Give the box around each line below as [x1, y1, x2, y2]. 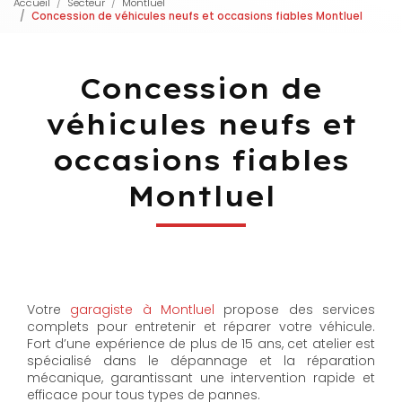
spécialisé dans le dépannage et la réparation [27, 351, 375, 370]
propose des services [214, 300, 376, 319]
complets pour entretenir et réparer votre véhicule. [27, 317, 375, 336]
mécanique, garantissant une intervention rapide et [27, 368, 375, 387]
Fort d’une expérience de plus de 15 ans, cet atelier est [27, 334, 375, 353]
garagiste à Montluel [70, 300, 215, 319]
